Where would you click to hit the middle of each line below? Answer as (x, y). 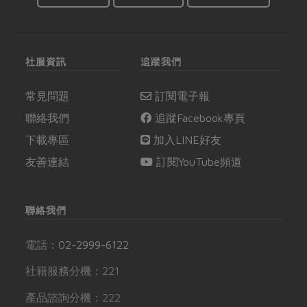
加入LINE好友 (186, 139)
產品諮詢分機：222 (73, 297)
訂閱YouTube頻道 (198, 161)
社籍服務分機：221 (73, 271)
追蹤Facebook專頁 (199, 118)
